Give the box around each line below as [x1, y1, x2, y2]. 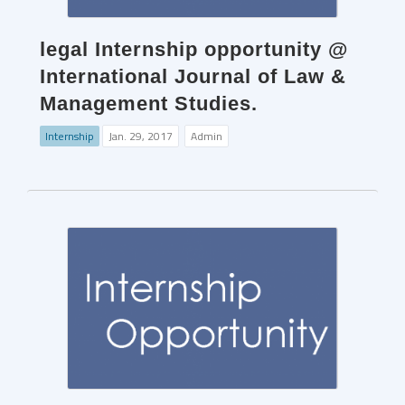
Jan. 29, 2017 [108, 127, 173, 145]
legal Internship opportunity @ [40, 37, 348, 61]
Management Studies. [40, 91, 258, 115]
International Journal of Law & [40, 64, 346, 88]
